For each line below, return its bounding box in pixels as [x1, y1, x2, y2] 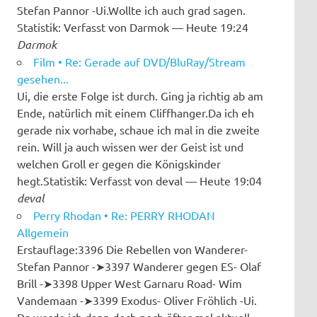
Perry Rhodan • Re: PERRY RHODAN [33, 207, 215, 222]
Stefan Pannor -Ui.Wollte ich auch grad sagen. [17, 2, 246, 17]
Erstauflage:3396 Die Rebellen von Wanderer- [17, 241, 248, 256]
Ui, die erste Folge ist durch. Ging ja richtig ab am [17, 88, 263, 103]
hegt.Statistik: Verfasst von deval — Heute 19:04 [17, 173, 262, 188]
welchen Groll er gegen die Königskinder [17, 156, 221, 171]
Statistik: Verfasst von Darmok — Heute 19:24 [17, 19, 248, 34]
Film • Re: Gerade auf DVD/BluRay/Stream [33, 54, 246, 69]
